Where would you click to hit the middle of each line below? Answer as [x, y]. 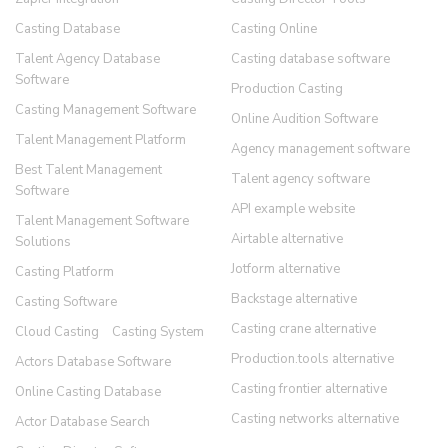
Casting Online [273, 29]
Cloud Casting [57, 332]
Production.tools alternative [312, 359]
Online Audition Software [304, 119]
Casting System [158, 332]
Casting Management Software [105, 110]
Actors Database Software [93, 362]
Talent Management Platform [100, 140]
